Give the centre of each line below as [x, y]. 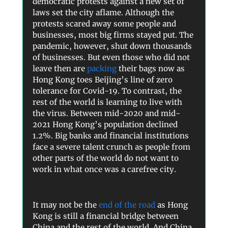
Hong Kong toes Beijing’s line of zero [103, 80]
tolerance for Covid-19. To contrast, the [107, 91]
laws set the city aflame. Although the [103, 13]
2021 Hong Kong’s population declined [105, 125]
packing [102, 69]
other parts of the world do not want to [106, 158]
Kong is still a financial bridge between [106, 216]
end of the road [127, 205]
